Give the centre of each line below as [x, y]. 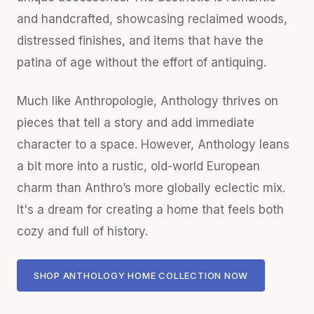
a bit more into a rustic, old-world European [138, 166]
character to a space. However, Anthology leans [153, 144]
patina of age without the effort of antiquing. [142, 62]
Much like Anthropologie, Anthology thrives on [148, 101]
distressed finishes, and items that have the [140, 41]
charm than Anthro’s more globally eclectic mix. [151, 188]
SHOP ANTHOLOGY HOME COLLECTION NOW [141, 275]
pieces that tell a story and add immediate [136, 123]
